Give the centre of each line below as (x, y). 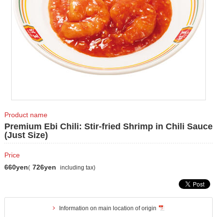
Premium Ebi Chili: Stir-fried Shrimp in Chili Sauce (108, 126)
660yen (16, 167)
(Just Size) (26, 135)
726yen (44, 167)
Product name (26, 115)
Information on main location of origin (108, 208)
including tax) (77, 168)
